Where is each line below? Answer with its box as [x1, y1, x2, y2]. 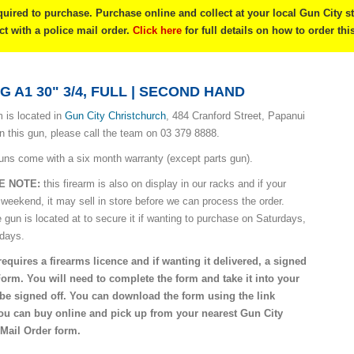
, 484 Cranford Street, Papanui [166, 110, 306, 122]
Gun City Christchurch [65, 110, 167, 122]
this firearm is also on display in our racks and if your [40, 178, 287, 190]
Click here [133, 24, 183, 37]
